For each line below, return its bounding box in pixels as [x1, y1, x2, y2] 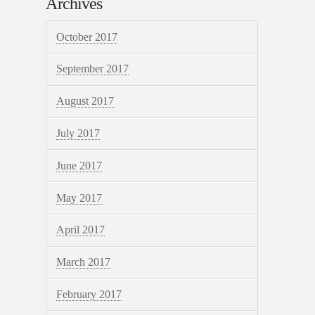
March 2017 [56, 256, 110, 269]
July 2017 [56, 127, 100, 140]
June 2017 [56, 159, 102, 172]
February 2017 [56, 288, 122, 300]
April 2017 [56, 224, 105, 236]
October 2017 [56, 30, 117, 43]
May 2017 [56, 191, 102, 204]
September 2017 [56, 63, 129, 75]
